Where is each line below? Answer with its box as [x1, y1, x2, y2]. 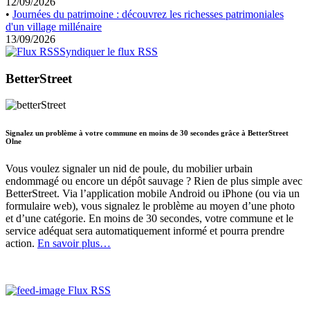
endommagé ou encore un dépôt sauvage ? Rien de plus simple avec [6, 175, 302, 188]
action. [6, 237, 37, 250]
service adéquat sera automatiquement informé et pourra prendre [6, 225, 284, 237]
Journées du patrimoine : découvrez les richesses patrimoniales [12, 8, 284, 20]
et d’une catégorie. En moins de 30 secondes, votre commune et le [6, 212, 293, 225]
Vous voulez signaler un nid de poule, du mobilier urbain [6, 163, 253, 175]
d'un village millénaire [6, 20, 102, 33]
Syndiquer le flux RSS [60, 45, 158, 57]
